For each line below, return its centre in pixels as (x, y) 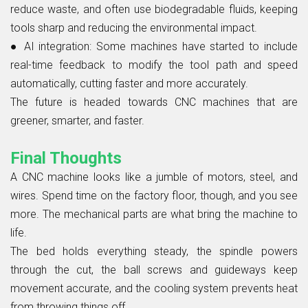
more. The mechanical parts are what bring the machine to (154, 214)
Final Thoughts (66, 158)
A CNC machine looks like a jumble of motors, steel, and (154, 177)
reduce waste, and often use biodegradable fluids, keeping (154, 9)
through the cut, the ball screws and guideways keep (154, 269)
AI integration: (60, 46)
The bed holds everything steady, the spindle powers (154, 251)
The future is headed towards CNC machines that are (154, 102)
